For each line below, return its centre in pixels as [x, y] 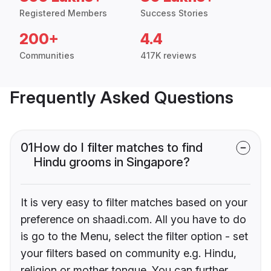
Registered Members [63, 13]
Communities [47, 56]
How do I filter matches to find [118, 148]
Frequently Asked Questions [122, 98]
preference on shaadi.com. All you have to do [133, 220]
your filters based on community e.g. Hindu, [129, 253]
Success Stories [174, 13]
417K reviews [168, 56]
